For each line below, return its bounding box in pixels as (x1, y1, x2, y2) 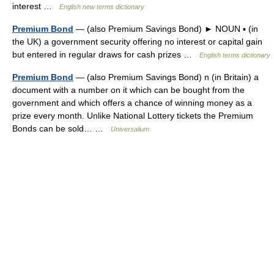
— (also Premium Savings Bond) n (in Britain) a (73, 72, 259, 82)
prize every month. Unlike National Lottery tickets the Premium (12, 111, 253, 120)
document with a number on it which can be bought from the (12, 85, 245, 95)
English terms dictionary (199, 51, 270, 59)
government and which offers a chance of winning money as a (12, 98, 252, 108)
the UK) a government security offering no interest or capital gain (12, 37, 262, 46)
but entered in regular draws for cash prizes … (12, 50, 199, 59)
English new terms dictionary (59, 3, 144, 10)
